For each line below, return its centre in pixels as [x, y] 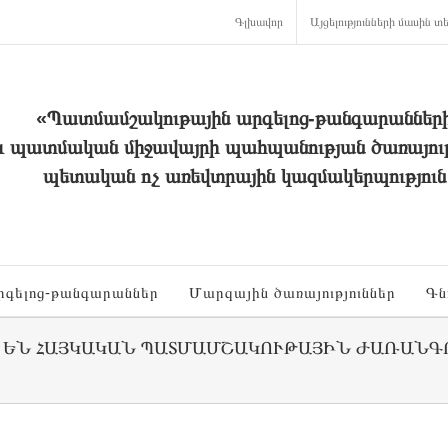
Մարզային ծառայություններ [292, 292]
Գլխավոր [259, 22]
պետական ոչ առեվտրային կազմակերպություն [244, 176]
